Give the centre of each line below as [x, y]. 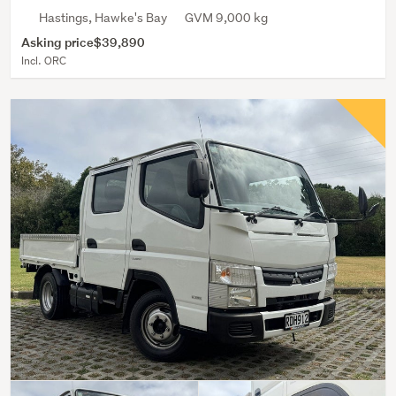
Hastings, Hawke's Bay [103, 18]
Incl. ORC [44, 61]
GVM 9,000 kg [226, 18]
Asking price [57, 42]
